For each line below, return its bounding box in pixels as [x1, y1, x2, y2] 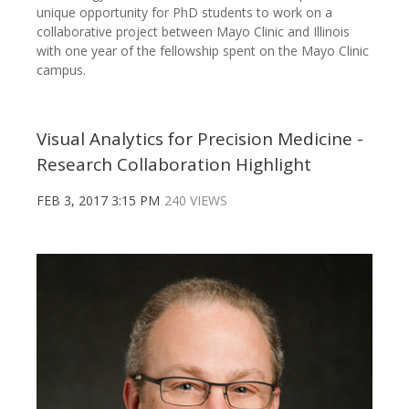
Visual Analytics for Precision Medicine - [37, 127, 363, 152]
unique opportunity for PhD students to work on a [37, 4, 332, 22]
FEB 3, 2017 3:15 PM [37, 192, 160, 210]
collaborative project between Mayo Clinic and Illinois [37, 23, 350, 41]
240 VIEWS [164, 192, 227, 210]
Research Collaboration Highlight [37, 152, 311, 177]
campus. [37, 61, 86, 79]
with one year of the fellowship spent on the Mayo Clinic [37, 42, 369, 60]
